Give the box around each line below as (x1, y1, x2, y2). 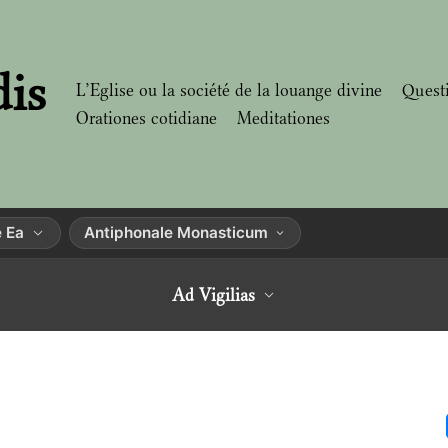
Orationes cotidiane (76, 108, 217, 128)
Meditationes (237, 108, 330, 128)
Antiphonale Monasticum (84, 223, 268, 242)
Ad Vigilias (171, 285, 255, 305)
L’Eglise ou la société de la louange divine (76, 80, 382, 100)
